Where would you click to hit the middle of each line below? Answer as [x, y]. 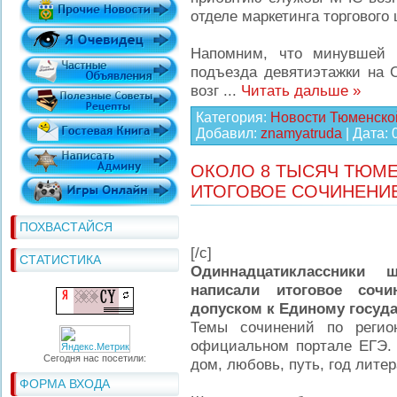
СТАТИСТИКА [60, 260]
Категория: [233, 117]
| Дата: [367, 133]
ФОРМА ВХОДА [65, 384]
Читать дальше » [301, 90]
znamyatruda [301, 133]
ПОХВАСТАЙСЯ [66, 227]
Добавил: [228, 133]
